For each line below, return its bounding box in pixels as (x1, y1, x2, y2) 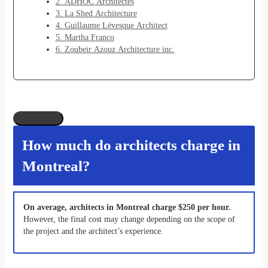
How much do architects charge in (22, 137, 240, 154)
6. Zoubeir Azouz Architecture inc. (55, 45, 175, 54)
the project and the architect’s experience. (23, 227, 163, 236)
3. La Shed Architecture (55, 9, 137, 19)
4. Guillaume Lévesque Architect (55, 21, 167, 31)
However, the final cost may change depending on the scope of (23, 215, 235, 224)
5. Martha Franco (55, 33, 114, 42)
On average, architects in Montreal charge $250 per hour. (23, 203, 231, 212)
